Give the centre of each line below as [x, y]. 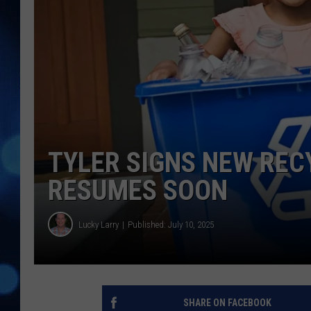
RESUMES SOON [138, 191]
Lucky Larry [99, 224]
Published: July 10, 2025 [171, 224]
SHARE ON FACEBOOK [227, 303]
